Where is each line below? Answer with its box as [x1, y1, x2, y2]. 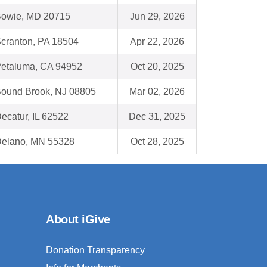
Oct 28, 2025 [130, 136, 184, 147]
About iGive [46, 213, 110, 226]
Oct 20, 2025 [130, 61, 184, 72]
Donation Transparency [46, 245, 145, 256]
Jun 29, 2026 [129, 11, 185, 22]
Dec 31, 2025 [129, 111, 185, 122]
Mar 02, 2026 [129, 86, 185, 97]
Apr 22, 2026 [130, 36, 184, 47]
